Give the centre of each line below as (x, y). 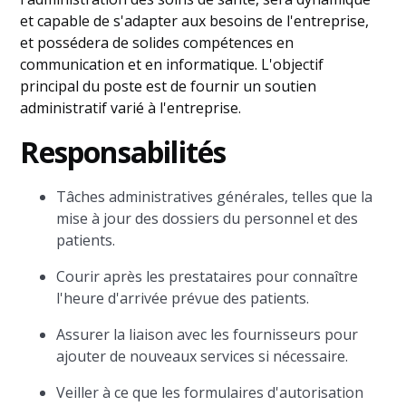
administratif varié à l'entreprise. (131, 108)
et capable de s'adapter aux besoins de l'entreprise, (195, 21)
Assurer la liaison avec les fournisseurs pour (208, 334)
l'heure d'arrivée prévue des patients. (183, 298)
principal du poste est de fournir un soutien (169, 86)
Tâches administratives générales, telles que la (215, 197)
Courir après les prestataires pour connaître (208, 276)
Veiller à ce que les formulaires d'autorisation (210, 392)
